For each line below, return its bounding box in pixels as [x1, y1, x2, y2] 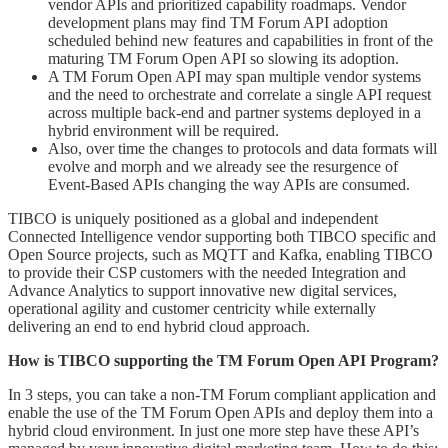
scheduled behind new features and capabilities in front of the [48, 31, 433, 49]
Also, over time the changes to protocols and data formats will [48, 139, 437, 157]
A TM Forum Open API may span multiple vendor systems [48, 67, 421, 85]
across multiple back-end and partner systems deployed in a [48, 103, 421, 121]
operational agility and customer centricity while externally [8, 299, 376, 317]
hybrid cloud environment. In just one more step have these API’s [8, 421, 419, 439]
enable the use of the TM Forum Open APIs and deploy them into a [8, 403, 433, 421]
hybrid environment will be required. [48, 121, 279, 139]
